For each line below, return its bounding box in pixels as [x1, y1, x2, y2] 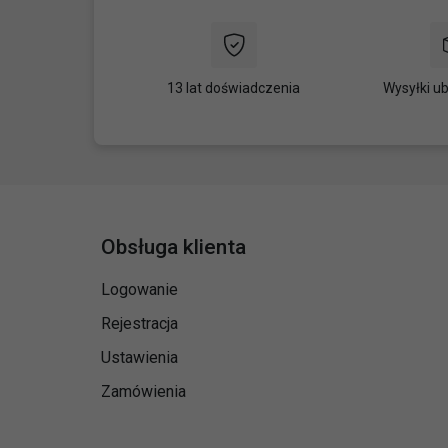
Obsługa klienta [101, 234, 246, 259]
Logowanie [101, 279, 178, 299]
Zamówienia [101, 381, 186, 401]
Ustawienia [101, 347, 178, 367]
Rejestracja [101, 313, 178, 333]
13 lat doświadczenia [167, 79, 301, 96]
